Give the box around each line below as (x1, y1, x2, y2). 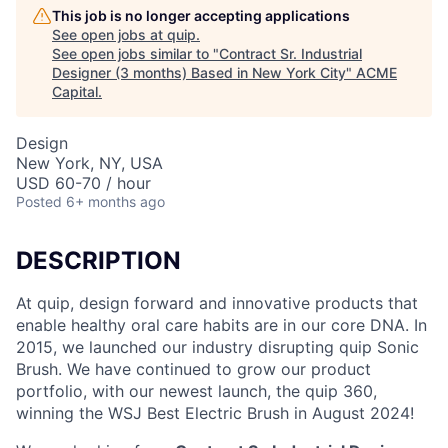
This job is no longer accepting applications (52, 7, 350, 24)
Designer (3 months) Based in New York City (52, 64, 346, 81)
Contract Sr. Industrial (219, 45, 362, 62)
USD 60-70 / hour (16, 173, 151, 193)
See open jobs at (52, 26, 167, 43)
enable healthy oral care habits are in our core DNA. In (16, 314, 427, 335)
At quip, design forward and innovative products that (16, 292, 418, 313)
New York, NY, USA (16, 153, 163, 173)
